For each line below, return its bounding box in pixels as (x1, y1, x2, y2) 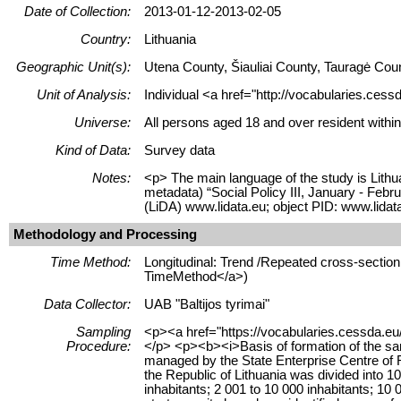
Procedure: (66, 338, 131, 354)
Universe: (74, 115, 131, 130)
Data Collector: (44, 296, 131, 311)
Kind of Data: (55, 142, 131, 158)
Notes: (92, 170, 131, 185)
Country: (81, 31, 131, 47)
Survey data (144, 142, 215, 158)
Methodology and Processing (13, 226, 197, 242)
